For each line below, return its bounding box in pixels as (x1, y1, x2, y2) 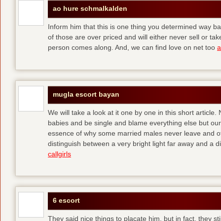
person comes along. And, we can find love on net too (48, 43, 217, 52)
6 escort (53, 196, 80, 205)
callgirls (48, 149, 71, 158)
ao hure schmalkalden (53, 4, 127, 13)
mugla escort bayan (53, 90, 119, 98)
